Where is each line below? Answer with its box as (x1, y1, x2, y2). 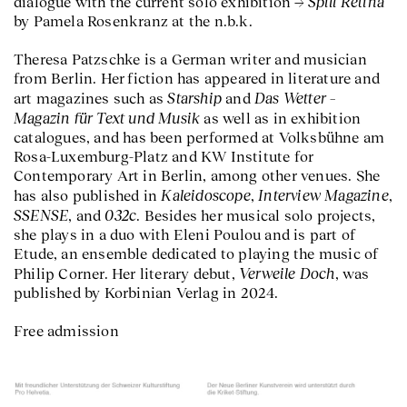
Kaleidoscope (161, 186, 251, 203)
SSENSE (14, 206, 69, 223)
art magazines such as (14, 90, 168, 106)
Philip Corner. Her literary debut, (14, 265, 239, 282)
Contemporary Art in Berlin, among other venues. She (14, 167, 381, 184)
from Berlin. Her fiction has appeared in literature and (14, 70, 381, 86)
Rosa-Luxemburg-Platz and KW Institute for (14, 148, 314, 164)
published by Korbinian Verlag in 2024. (14, 284, 279, 301)
